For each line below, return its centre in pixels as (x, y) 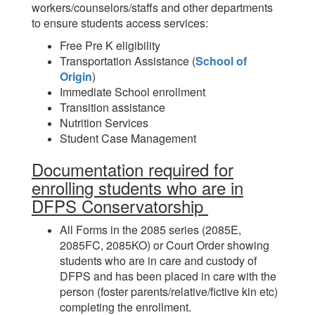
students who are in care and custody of (158, 261)
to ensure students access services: (120, 23)
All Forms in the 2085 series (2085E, (150, 230)
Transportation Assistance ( (128, 61)
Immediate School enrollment (133, 92)
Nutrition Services (104, 123)
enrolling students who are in (137, 187)
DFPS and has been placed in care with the (168, 276)
